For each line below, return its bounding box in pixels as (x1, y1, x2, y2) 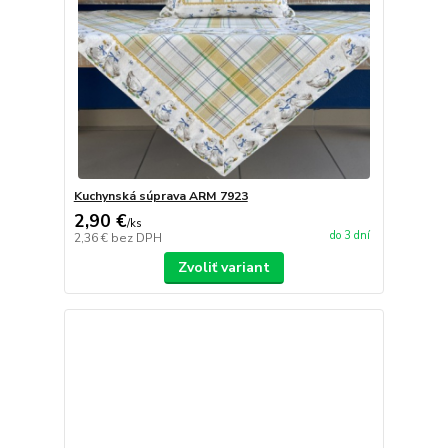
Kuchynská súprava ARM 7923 (73, 187, 248, 204)
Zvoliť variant (177, 257, 270, 277)
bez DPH (110, 229, 162, 246)
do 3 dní (329, 228, 370, 244)
